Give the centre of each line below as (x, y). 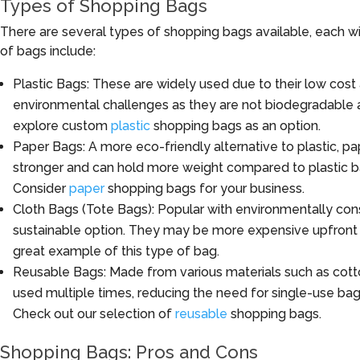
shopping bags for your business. (205, 188)
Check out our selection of (94, 313)
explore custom (62, 125)
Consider (41, 188)
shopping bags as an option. (235, 125)
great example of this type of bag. (116, 251)
